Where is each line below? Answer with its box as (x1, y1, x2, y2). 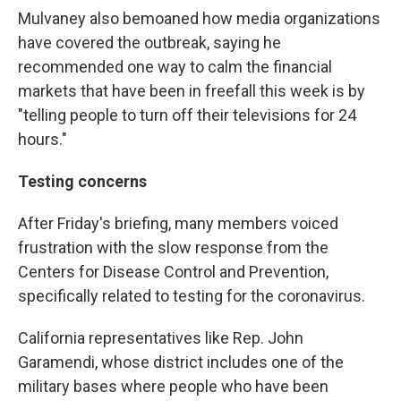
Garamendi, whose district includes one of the (18, 353, 344, 372)
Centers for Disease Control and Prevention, (18, 262, 328, 282)
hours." (18, 130, 67, 149)
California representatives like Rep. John (18, 328, 303, 348)
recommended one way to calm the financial (18, 57, 332, 77)
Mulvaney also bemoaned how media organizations (18, 9, 380, 29)
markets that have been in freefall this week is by (18, 81, 365, 101)
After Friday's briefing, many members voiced (18, 214, 338, 234)
